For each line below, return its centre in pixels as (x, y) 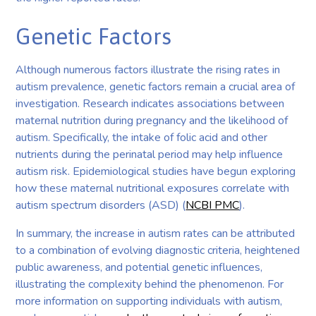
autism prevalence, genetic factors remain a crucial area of (156, 86)
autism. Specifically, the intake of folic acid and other (142, 137)
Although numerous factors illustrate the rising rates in (148, 69)
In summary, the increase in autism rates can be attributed (156, 233)
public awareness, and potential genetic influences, (139, 267)
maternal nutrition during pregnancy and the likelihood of (152, 120)
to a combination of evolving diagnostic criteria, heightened (158, 250)
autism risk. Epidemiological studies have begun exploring (156, 171)
